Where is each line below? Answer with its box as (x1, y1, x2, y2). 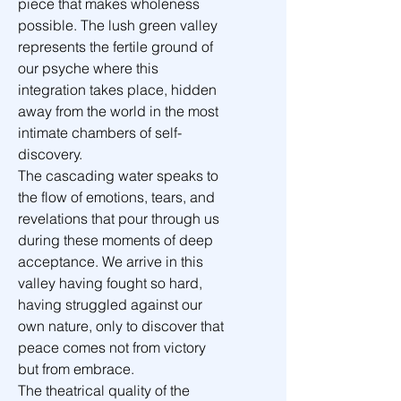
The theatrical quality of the (18, 381, 193, 399)
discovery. (18, 145, 82, 163)
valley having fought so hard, (18, 274, 206, 292)
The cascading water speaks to (18, 166, 222, 184)
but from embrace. (18, 360, 134, 378)
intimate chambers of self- (18, 124, 182, 141)
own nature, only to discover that (18, 317, 227, 335)
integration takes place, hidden (18, 81, 220, 98)
